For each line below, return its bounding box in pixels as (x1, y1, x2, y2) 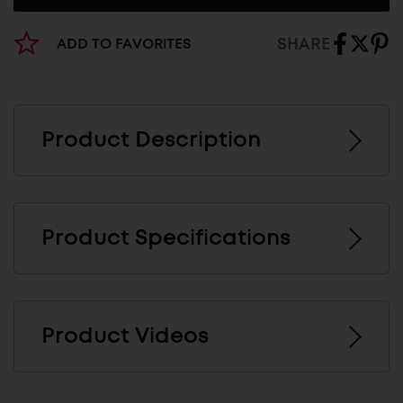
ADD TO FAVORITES (56, 37, 192, 52)
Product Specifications (41, 228, 291, 250)
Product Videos (41, 326, 209, 348)
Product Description (41, 130, 261, 152)
